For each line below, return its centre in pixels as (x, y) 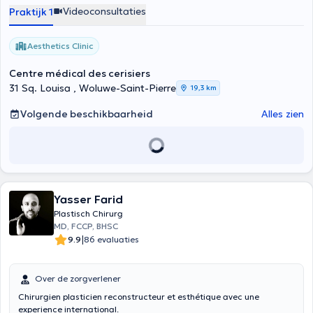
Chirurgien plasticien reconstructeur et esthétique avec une (139, 297)
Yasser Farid (88, 199)
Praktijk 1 (31, 12)
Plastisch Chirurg (88, 213)
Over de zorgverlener (78, 278)
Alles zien (283, 114)
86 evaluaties (111, 239)
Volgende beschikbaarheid (87, 114)
